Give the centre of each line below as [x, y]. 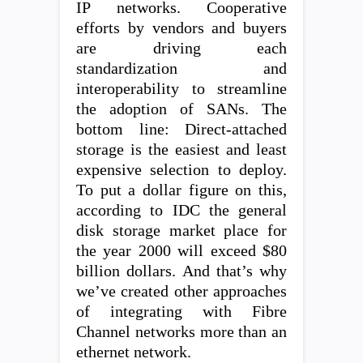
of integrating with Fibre [181, 311]
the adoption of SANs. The [181, 109]
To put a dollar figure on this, [181, 190]
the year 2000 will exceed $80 [181, 250]
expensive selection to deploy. [181, 169]
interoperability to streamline [181, 88]
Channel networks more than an [181, 331]
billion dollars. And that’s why [181, 271]
